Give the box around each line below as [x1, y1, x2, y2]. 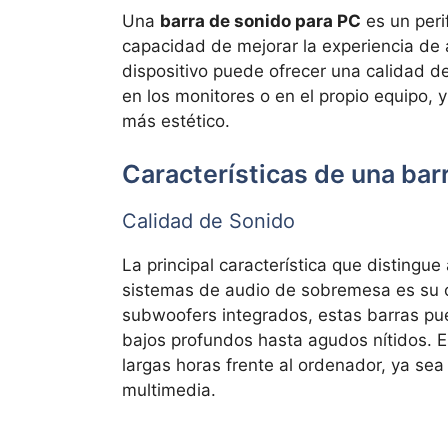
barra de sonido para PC [160, 10, 361, 31]
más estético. [122, 110, 230, 131]
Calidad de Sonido [122, 209, 295, 234]
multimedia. [122, 380, 216, 401]
